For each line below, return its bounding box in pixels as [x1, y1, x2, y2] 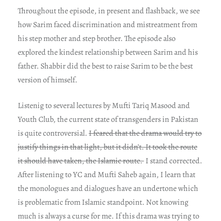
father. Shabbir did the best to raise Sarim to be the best [17, 60, 193, 72]
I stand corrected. [144, 155, 202, 166]
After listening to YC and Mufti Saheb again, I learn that [17, 169, 195, 180]
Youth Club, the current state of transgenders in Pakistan [17, 113, 198, 125]
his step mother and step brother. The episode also [17, 33, 176, 44]
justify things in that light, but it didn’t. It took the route [17, 141, 197, 152]
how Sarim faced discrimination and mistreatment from [17, 19, 197, 30]
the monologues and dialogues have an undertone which [17, 183, 198, 194]
